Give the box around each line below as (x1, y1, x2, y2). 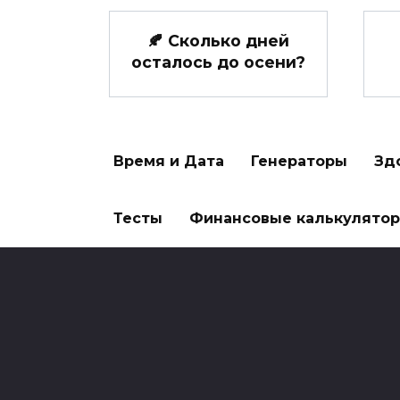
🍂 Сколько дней (147, 30, 289, 50)
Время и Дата (113, 153, 224, 171)
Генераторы (251, 153, 347, 171)
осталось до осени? (131, 52, 305, 71)
